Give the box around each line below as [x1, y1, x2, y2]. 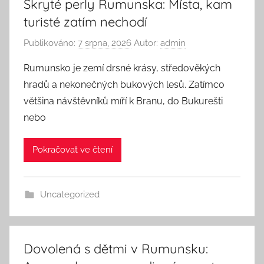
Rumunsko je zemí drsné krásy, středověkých [24, 62, 220, 74]
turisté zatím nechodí [24, 14, 147, 30]
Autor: [131, 37, 160, 48]
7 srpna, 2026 [78, 37, 131, 48]
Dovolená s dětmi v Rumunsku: [24, 240, 208, 257]
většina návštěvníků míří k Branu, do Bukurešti [24, 95, 223, 107]
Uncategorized [39, 189, 100, 200]
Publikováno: [24, 37, 78, 48]
